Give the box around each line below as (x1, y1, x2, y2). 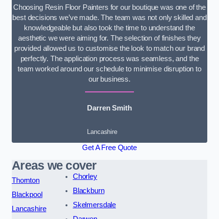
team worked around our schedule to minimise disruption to (18, 65, 201, 73)
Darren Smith (87, 104, 132, 112)
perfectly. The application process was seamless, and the (20, 54, 199, 63)
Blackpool (12, 191, 43, 199)
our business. (88, 75, 131, 83)
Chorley (72, 173, 97, 181)
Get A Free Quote (82, 143, 137, 152)
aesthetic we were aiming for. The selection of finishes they (18, 34, 201, 42)
